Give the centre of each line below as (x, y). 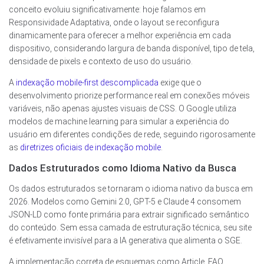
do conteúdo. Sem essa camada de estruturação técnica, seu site (130, 228)
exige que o (180, 83)
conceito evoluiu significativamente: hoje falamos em (107, 10)
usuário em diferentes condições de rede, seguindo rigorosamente (132, 135)
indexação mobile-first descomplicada (87, 83)
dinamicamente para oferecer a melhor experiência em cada (120, 36)
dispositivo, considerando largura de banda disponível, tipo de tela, (132, 49)
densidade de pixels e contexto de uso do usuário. (101, 62)
